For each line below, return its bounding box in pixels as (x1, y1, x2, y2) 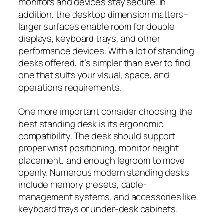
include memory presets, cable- (18, 178, 147, 191)
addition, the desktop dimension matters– (18, 7, 188, 20)
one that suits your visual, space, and (18, 68, 170, 81)
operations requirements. (18, 80, 122, 93)
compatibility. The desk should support (18, 129, 176, 142)
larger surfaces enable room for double (18, 19, 175, 33)
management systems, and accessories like (18, 190, 196, 203)
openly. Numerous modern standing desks (18, 165, 190, 179)
